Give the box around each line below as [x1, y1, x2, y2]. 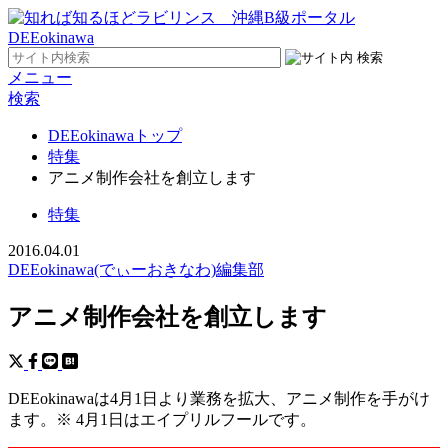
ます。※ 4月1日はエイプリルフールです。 [8, 410, 316, 428]
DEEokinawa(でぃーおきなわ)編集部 [8, 261, 264, 278]
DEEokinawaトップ [48, 127, 182, 144]
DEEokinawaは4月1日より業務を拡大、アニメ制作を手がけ [8, 389, 430, 407]
